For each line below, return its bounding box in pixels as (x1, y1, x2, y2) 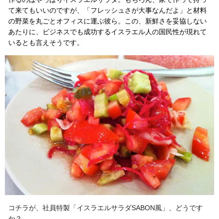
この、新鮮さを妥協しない (125, 17, 207, 25)
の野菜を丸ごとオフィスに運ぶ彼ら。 (8, 17, 125, 25)
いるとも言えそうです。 (8, 39, 84, 47)
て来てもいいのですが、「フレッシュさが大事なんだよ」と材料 (8, 6, 207, 15)
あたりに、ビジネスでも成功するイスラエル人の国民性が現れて (8, 28, 207, 36)
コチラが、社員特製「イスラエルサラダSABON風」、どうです (8, 203, 203, 212)
